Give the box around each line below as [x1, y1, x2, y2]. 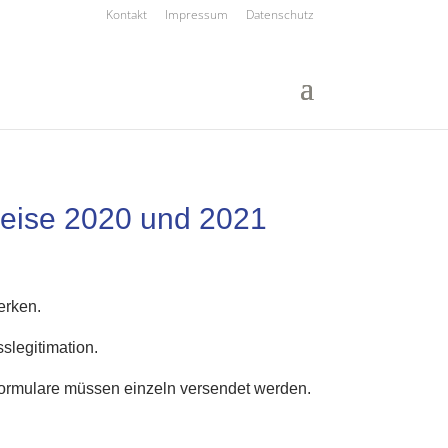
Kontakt [105, 6, 147, 23]
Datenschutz [245, 6, 314, 23]
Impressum [164, 6, 228, 23]
